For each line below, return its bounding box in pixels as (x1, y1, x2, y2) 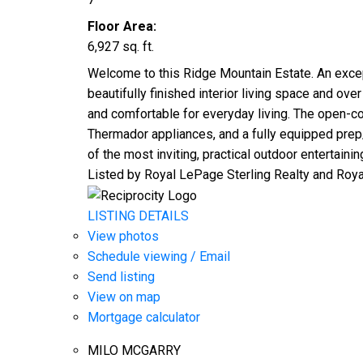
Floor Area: (87, 18, 156, 34)
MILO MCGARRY (87, 343, 181, 359)
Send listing (87, 269, 155, 285)
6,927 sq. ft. (87, 38, 154, 54)
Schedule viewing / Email (87, 249, 230, 265)
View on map (87, 289, 160, 305)
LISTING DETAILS (87, 208, 189, 224)
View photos (87, 228, 159, 245)
